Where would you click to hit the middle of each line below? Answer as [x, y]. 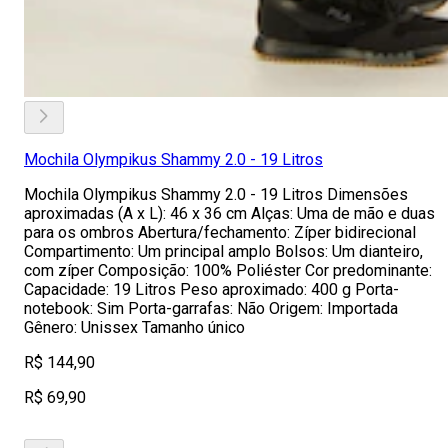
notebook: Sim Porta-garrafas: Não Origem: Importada [211, 308]
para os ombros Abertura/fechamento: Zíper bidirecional [220, 232]
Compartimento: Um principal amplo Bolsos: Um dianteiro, [223, 251]
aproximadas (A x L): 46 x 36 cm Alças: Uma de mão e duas [229, 213]
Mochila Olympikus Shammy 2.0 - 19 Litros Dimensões [216, 194]
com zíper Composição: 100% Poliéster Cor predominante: [228, 270]
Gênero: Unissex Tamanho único [134, 327]
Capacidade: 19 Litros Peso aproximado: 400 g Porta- [211, 289]
